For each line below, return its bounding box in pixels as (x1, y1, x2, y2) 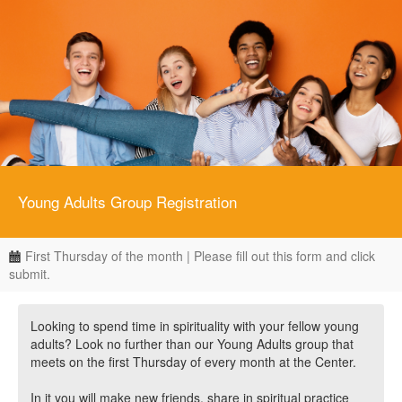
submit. (9, 265, 50, 283)
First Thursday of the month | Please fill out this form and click (22, 247, 375, 265)
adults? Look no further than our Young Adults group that (31, 335, 354, 353)
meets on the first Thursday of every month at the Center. (31, 353, 360, 371)
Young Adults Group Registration (18, 190, 237, 213)
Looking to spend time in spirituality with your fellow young (31, 317, 359, 335)
